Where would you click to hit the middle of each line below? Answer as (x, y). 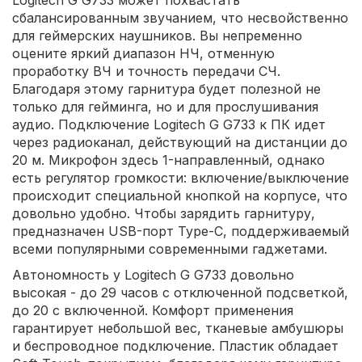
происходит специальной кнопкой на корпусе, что (180, 196)
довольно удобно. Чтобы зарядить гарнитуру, (164, 214)
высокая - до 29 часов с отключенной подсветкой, (180, 293)
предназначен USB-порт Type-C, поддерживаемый (181, 232)
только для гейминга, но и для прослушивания (165, 107)
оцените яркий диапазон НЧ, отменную (143, 54)
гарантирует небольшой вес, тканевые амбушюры (178, 328)
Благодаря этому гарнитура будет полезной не (166, 89)
